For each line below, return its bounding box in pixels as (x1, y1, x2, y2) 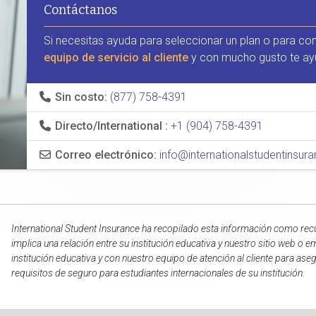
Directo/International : (55, 119, 169, 133)
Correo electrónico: (55, 148, 157, 162)
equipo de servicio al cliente (44, 51, 189, 64)
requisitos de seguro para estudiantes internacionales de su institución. (11, 267, 305, 279)
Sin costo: (55, 90, 108, 104)
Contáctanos (44, 2, 118, 18)
